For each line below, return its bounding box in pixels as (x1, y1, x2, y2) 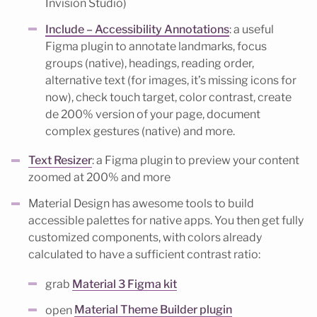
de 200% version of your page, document (45, 107, 260, 121)
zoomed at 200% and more (28, 171, 171, 185)
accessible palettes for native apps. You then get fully (28, 214, 304, 228)
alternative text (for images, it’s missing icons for (45, 73, 296, 87)
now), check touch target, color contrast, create (45, 90, 292, 104)
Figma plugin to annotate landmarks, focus (45, 39, 267, 53)
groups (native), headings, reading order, (45, 56, 254, 70)
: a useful (229, 22, 274, 36)
